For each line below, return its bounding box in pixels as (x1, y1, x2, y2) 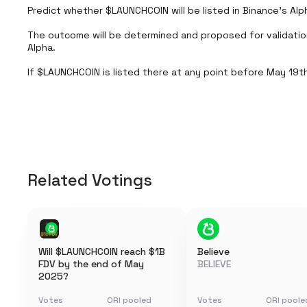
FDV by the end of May (38, 258, 144, 270)
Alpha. (27, 41, 56, 53)
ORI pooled (107, 295, 151, 306)
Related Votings (27, 169, 152, 191)
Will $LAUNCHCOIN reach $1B (38, 245, 165, 258)
